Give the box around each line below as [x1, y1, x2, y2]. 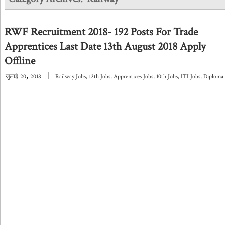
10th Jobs [156, 73, 178, 80]
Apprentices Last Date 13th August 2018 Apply [5, 39, 206, 54]
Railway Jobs [55, 73, 86, 80]
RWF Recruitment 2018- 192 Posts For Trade [5, 25, 198, 39]
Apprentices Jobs [114, 73, 153, 80]
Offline [5, 54, 35, 68]
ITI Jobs [181, 73, 200, 80]
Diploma [203, 73, 223, 80]
